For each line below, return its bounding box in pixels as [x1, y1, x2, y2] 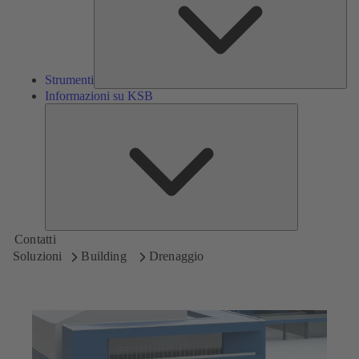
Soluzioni [13, 248, 63, 263]
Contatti [14, 232, 56, 246]
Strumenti [45, 73, 94, 87]
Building [81, 248, 130, 263]
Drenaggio [148, 248, 204, 263]
